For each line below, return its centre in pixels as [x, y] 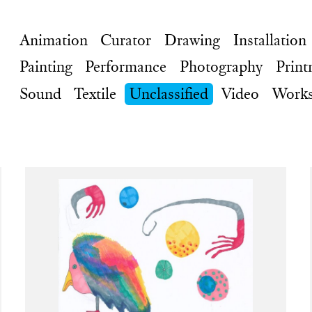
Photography [221, 67]
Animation [53, 40]
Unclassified [169, 93]
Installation [270, 40]
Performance [126, 67]
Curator [126, 40]
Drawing [193, 40]
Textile [95, 93]
